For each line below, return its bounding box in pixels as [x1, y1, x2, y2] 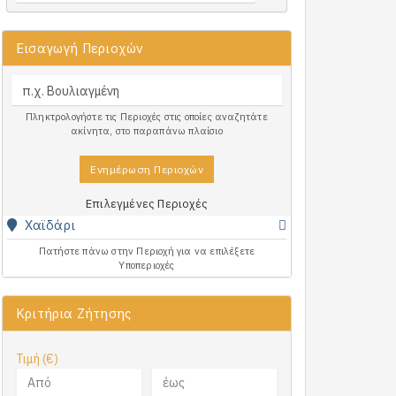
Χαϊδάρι [24, 217, 76, 233]
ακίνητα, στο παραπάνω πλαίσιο [71, 125, 223, 137]
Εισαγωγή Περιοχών [16, 40, 144, 57]
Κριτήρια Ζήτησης [16, 305, 132, 322]
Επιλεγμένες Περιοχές [86, 196, 208, 211]
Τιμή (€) [16, 351, 59, 367]
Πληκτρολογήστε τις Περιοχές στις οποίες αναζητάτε [26, 110, 268, 123]
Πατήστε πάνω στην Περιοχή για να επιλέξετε [38, 245, 255, 257]
